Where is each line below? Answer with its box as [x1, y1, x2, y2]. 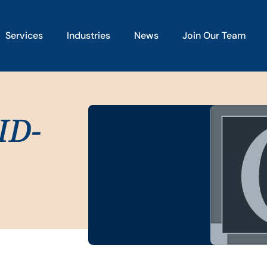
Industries [67, 29, 110, 42]
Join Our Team [182, 29, 246, 42]
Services [5, 29, 43, 42]
